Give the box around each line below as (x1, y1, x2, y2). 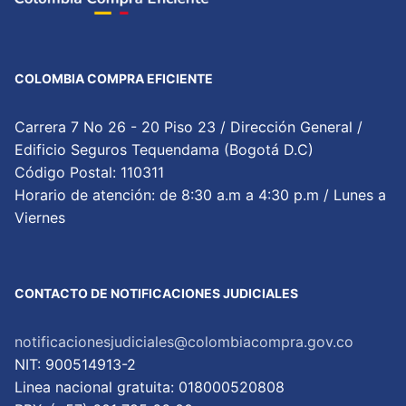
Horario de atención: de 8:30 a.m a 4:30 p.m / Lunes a (14, 186, 386, 205)
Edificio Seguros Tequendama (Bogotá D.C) (14, 140, 314, 159)
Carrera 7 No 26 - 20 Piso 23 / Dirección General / (14, 118, 362, 137)
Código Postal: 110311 (14, 163, 164, 182)
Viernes (14, 208, 65, 227)
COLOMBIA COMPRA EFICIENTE (14, 71, 213, 87)
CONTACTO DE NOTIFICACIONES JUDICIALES (14, 285, 298, 302)
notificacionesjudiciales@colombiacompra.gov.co (14, 333, 353, 352)
